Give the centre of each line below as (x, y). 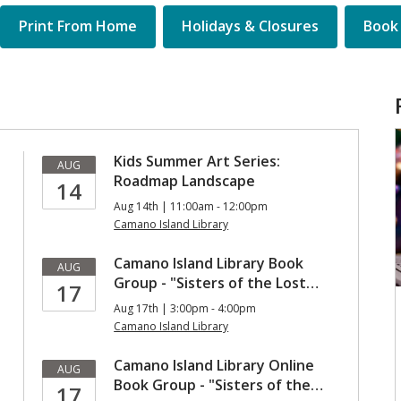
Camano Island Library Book (209, 263)
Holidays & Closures (250, 26)
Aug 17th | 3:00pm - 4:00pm (185, 308)
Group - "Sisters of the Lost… (217, 283)
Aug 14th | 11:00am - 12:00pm (191, 206)
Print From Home (77, 26)
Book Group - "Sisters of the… (219, 385)
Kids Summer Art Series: (197, 161)
